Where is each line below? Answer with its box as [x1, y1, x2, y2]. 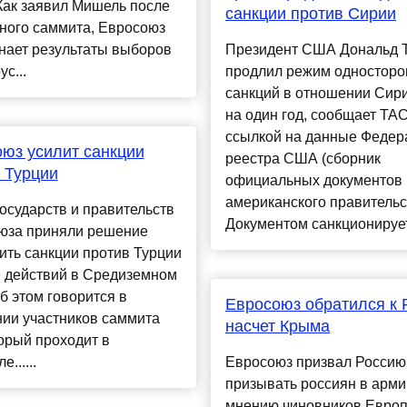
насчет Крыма [224, 317, 330, 336]
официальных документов [224, 173, 402, 189]
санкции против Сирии [224, 5, 396, 24]
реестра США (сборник [224, 151, 381, 167]
